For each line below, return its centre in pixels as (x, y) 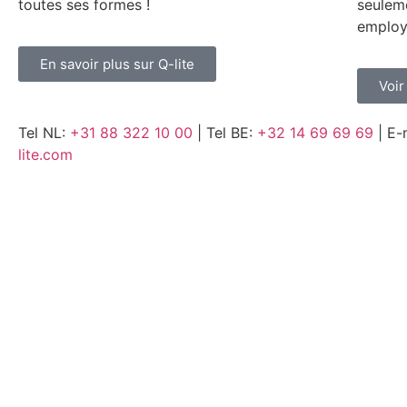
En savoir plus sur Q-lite (117, 65)
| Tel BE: (225, 133)
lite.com (45, 155)
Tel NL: (44, 133)
